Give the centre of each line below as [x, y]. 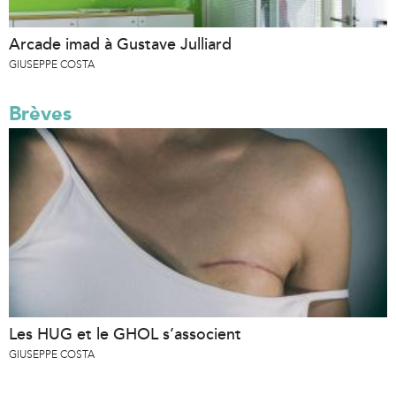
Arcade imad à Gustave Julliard [120, 44]
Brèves [40, 113]
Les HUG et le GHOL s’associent [125, 334]
